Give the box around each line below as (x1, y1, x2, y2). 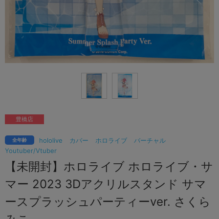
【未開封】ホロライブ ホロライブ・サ (5, 159, 213, 174)
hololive (39, 136, 63, 144)
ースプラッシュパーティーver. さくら (5, 194, 211, 209)
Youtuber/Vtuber (5, 146, 57, 154)
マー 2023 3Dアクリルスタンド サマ (5, 176, 206, 191)
